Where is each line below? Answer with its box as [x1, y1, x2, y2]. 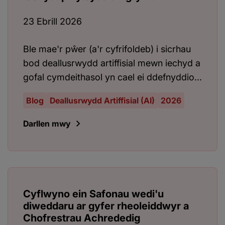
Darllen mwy [23, 119, 70, 129]
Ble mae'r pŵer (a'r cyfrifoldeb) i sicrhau [23, 44, 191, 55]
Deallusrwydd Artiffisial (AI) [50, 95, 155, 106]
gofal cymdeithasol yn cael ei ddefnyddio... [23, 72, 202, 83]
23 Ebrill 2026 [23, 16, 82, 27]
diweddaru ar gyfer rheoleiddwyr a [23, 200, 189, 212]
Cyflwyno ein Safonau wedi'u [23, 188, 164, 200]
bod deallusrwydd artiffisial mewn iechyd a [23, 58, 200, 69]
